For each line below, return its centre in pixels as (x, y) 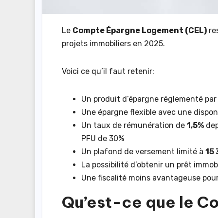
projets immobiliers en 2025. (113, 43)
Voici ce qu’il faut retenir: (108, 71)
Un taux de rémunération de (134, 125)
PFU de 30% (103, 138)
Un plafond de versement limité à (143, 151)
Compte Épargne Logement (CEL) (140, 30)
